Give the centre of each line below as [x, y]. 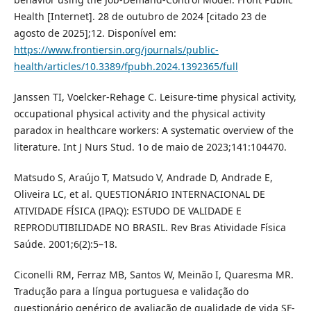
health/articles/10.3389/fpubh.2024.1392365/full [126, 66]
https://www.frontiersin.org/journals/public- [116, 49]
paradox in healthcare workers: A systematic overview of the [153, 130]
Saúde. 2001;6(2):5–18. [65, 244]
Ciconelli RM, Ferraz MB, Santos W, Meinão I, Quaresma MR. [153, 274]
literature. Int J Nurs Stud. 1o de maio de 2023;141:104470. [150, 146]
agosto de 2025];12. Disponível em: [95, 33]
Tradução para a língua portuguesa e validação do [131, 291]
